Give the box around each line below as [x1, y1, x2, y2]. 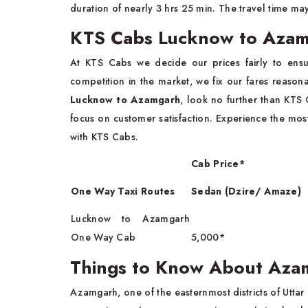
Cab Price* [191, 157, 245, 171]
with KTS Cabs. [70, 130, 142, 144]
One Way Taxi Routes [71, 184, 175, 199]
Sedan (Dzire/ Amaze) [191, 184, 301, 199]
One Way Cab [71, 230, 136, 245]
